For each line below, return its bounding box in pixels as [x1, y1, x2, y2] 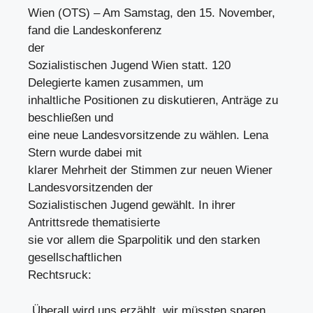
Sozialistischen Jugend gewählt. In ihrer [28, 198, 235, 212]
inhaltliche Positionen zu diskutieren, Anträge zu [28, 94, 278, 107]
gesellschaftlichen [28, 251, 122, 264]
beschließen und [28, 111, 113, 124]
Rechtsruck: [28, 268, 92, 282]
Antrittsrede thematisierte [28, 216, 160, 229]
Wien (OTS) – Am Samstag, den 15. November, [28, 6, 275, 20]
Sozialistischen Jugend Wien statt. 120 [28, 59, 231, 72]
